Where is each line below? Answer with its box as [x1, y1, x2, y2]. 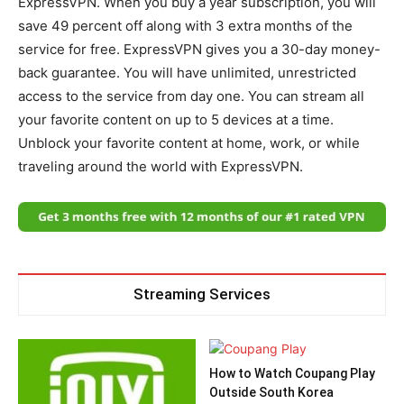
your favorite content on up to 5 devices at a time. [18, 110, 334, 128]
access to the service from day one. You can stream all [18, 87, 364, 105]
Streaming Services [133, 284, 271, 303]
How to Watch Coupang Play [208, 365, 375, 381]
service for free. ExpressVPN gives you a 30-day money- [18, 40, 381, 58]
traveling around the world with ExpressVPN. [18, 157, 303, 175]
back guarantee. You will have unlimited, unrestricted [18, 63, 356, 81]
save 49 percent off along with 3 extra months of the [18, 16, 353, 34]
